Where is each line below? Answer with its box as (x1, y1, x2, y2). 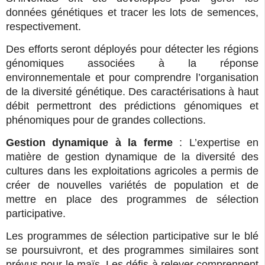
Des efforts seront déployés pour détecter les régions (6, 43, 258, 56)
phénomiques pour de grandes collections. (6, 114, 206, 127)
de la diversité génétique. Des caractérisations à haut (6, 86, 258, 98)
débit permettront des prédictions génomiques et (6, 100, 258, 112)
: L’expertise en (172, 137, 259, 149)
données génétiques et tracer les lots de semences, (6, 6, 258, 18)
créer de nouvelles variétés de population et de (6, 179, 258, 192)
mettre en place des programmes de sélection (6, 193, 258, 206)
